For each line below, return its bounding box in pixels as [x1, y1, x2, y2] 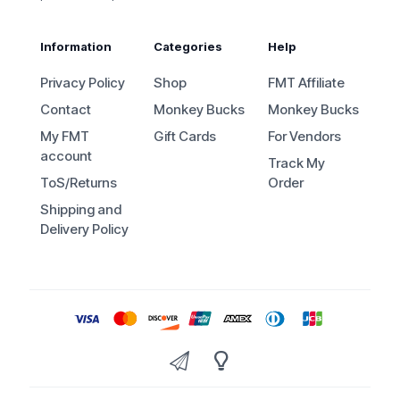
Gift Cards [154, 128, 217, 146]
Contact [40, 101, 91, 119]
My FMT [40, 128, 89, 146]
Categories [154, 39, 223, 54]
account [40, 147, 92, 165]
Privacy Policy [40, 74, 125, 92]
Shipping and [40, 201, 121, 219]
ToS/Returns [40, 174, 117, 192]
